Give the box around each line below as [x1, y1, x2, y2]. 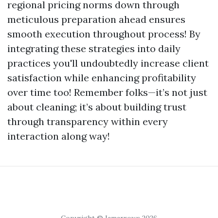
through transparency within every [7, 115, 168, 127]
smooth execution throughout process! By [7, 28, 200, 40]
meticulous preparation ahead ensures [7, 13, 185, 25]
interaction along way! [7, 130, 110, 142]
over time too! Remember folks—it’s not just [7, 86, 207, 98]
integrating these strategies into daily [7, 42, 181, 54]
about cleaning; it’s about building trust [7, 101, 186, 113]
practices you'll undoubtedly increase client [7, 57, 209, 69]
